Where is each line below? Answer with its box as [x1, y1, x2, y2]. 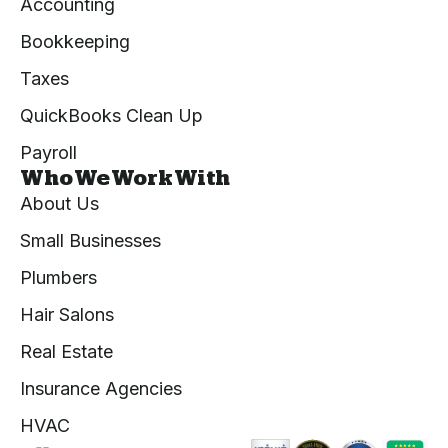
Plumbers [20, 267, 97, 288]
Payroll [20, 142, 77, 163]
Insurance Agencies [20, 378, 182, 399]
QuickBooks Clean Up [20, 105, 203, 126]
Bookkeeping [20, 31, 130, 52]
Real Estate [20, 341, 113, 362]
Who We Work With [20, 166, 231, 190]
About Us [20, 193, 99, 214]
